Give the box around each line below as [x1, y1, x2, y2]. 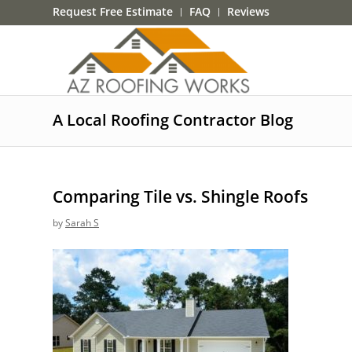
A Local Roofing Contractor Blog [53, 109, 293, 130]
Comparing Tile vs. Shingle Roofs [53, 185, 308, 207]
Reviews [227, 4, 269, 19]
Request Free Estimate [53, 4, 173, 19]
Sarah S [65, 216, 99, 229]
